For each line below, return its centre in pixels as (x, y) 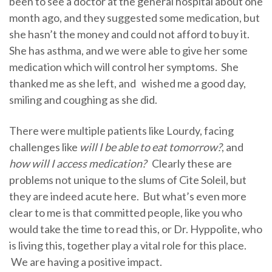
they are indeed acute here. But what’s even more (128, 196)
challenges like (44, 147)
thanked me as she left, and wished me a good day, (127, 83)
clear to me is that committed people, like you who (126, 213)
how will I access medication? (79, 164)
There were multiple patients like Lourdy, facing (121, 131)
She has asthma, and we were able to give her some (128, 51)
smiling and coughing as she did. (83, 100)
